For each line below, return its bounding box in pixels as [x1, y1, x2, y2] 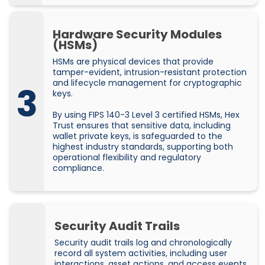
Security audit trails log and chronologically [54, 237, 232, 249]
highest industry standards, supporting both [53, 141, 233, 153]
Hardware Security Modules [53, 26, 222, 43]
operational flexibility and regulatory [53, 151, 201, 164]
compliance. [53, 162, 104, 174]
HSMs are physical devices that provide [53, 56, 214, 68]
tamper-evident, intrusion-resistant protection [53, 66, 247, 79]
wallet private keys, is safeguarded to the [53, 130, 222, 143]
